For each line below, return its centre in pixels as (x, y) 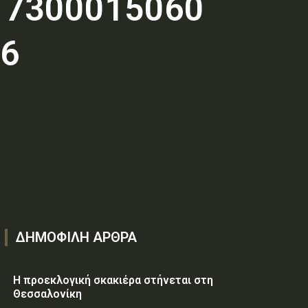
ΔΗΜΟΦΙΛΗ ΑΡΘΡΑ (76, 237)
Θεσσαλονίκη (47, 294)
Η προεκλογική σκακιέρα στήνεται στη (113, 280)
